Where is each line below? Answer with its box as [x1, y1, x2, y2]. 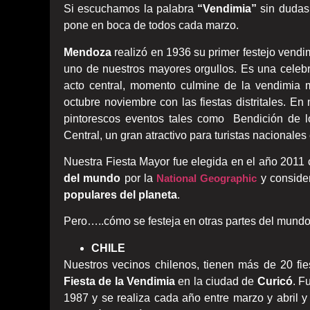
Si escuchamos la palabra [64, 3, 198, 15]
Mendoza [64, 46, 111, 58]
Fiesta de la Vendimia [64, 275, 176, 287]
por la [120, 172, 157, 184]
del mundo [64, 172, 121, 184]
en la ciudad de [175, 275, 257, 287]
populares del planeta [64, 189, 177, 201]
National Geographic [156, 172, 257, 184]
